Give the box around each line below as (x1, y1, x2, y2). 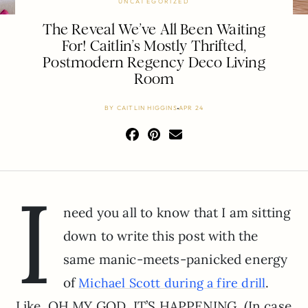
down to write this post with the (63, 228, 258, 245)
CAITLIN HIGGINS (116, 104, 177, 112)
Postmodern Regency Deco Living (43, 54, 265, 72)
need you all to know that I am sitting (63, 204, 291, 221)
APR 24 (178, 104, 203, 112)
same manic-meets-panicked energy (63, 251, 288, 268)
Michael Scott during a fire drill (78, 275, 266, 291)
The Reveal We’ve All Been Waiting (42, 21, 266, 39)
